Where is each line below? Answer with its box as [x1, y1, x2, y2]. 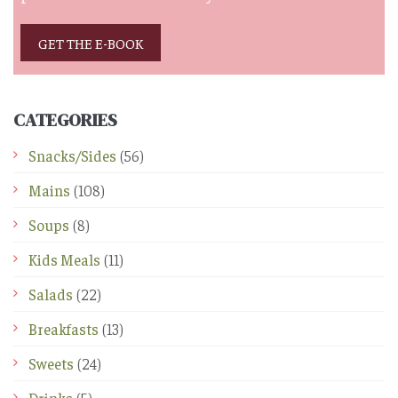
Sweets [28, 354, 74, 374]
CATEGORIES [13, 107, 117, 133]
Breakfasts [28, 319, 99, 339]
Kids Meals [28, 250, 100, 270]
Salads [28, 284, 73, 305]
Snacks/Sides [28, 146, 116, 166]
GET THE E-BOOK [38, 34, 143, 52]
